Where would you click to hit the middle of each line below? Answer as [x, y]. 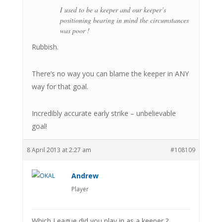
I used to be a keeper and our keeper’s [113, 9]
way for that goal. [60, 86]
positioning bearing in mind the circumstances [124, 20]
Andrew [85, 175]
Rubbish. [45, 47]
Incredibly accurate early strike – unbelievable [104, 113]
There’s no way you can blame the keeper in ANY [110, 73]
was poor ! [75, 30]
